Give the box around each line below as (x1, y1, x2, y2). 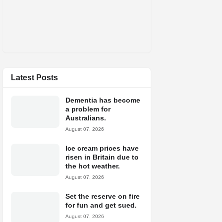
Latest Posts (11, 73, 58, 82)
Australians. (65, 114, 106, 122)
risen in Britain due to (65, 153, 139, 161)
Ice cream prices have (65, 144, 139, 152)
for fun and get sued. (65, 201, 137, 209)
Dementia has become (65, 96, 140, 104)
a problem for (65, 105, 111, 113)
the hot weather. (65, 162, 120, 170)
